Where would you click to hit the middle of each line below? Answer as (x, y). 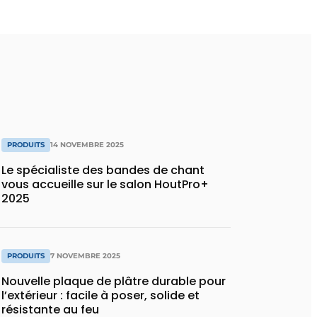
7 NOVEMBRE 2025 (85, 256)
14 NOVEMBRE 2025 (87, 144)
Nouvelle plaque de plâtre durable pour (114, 282)
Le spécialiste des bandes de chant (103, 170)
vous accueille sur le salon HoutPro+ (105, 184)
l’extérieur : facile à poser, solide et (100, 296)
